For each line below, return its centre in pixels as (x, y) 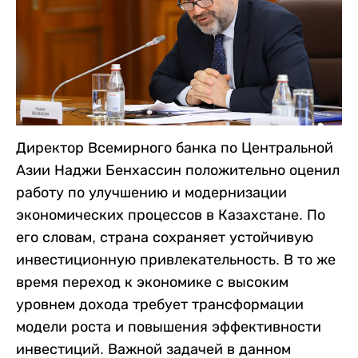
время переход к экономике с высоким (152, 282)
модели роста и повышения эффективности (169, 326)
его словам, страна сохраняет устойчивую (165, 237)
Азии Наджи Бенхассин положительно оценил (178, 170)
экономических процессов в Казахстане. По (171, 215)
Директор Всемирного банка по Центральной (175, 147)
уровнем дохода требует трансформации (160, 304)
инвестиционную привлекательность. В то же (176, 259)
